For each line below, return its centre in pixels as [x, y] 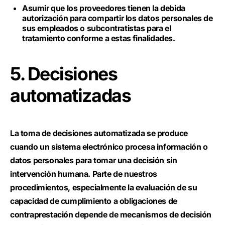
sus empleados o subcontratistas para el [97, 28]
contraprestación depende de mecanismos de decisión [111, 214]
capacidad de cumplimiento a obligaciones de [94, 201]
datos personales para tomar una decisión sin [94, 160]
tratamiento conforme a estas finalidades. [99, 38]
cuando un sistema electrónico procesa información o [109, 147]
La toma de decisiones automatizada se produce [99, 133]
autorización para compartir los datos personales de [118, 18]
